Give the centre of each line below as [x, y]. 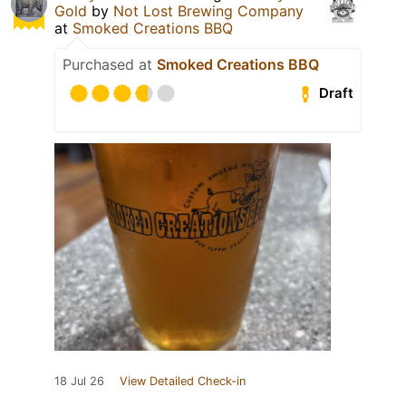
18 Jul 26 [79, 381]
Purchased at [110, 64]
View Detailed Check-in [183, 381]
